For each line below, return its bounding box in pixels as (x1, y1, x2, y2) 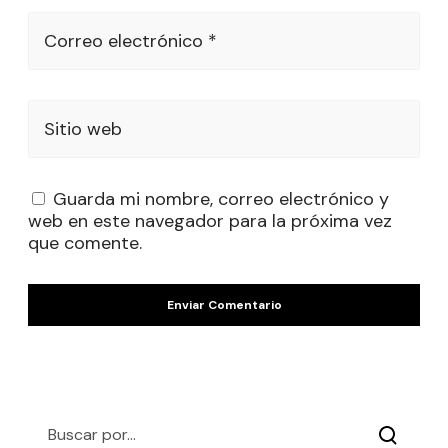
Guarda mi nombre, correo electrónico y (53, 187, 389, 211)
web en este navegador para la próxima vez (28, 209, 392, 233)
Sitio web (44, 117, 122, 141)
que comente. (28, 231, 142, 255)
